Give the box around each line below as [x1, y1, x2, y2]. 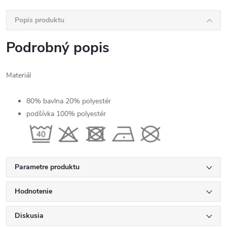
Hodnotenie [15, 186, 52, 196]
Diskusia [15, 211, 44, 220]
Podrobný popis [6, 38, 109, 57]
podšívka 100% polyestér [26, 109, 106, 119]
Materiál [6, 70, 31, 80]
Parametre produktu [15, 162, 80, 172]
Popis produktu [15, 15, 64, 25]
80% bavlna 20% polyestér [26, 96, 111, 106]
